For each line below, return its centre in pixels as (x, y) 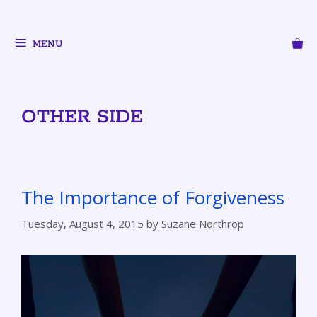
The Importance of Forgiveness (153, 197)
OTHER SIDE (82, 117)
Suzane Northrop (203, 223)
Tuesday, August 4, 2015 (82, 223)
